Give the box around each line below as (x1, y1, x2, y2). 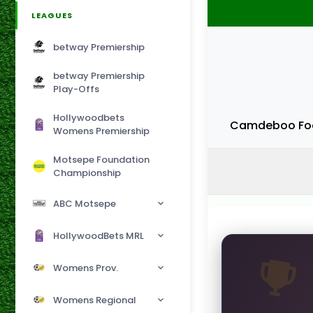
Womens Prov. (53, 261, 118, 275)
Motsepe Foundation (53, 153, 150, 167)
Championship (53, 166, 121, 180)
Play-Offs (53, 82, 99, 96)
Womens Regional (53, 293, 136, 307)
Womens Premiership (53, 124, 150, 138)
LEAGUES (31, 10, 73, 22)
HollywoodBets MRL (53, 228, 144, 242)
